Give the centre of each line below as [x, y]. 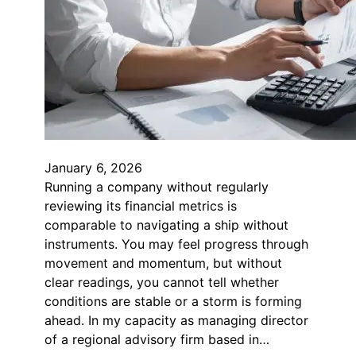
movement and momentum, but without [163, 263]
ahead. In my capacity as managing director [176, 321]
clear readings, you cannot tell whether [162, 282]
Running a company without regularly [157, 187]
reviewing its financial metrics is [141, 206]
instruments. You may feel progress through [176, 244]
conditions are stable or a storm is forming [173, 302]
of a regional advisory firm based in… [157, 340]
